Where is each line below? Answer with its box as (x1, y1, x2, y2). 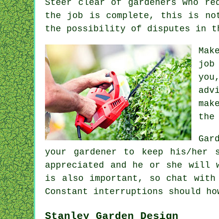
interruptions (93, 186, 163, 197)
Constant (45, 186, 93, 197)
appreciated (45, 160, 104, 170)
